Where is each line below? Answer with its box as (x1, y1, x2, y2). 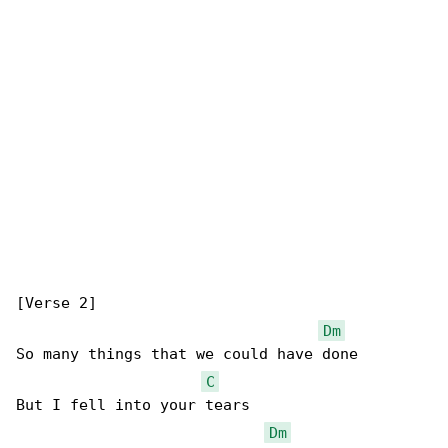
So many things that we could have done (16, 345, 358, 364)
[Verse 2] (16, 294, 97, 313)
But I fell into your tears (16, 396, 250, 415)
